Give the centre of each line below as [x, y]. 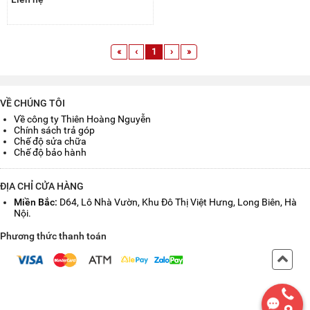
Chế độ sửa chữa [50, 141]
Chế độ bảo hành [50, 152]
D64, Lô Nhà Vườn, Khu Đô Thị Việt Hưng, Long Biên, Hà [177, 202]
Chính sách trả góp [54, 130]
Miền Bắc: [36, 202]
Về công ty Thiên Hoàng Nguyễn [82, 119]
